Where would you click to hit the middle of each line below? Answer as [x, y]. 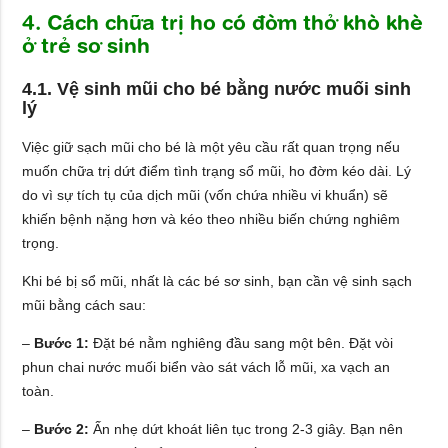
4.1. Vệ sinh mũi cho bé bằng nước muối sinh [217, 89]
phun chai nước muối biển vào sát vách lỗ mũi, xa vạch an [206, 366]
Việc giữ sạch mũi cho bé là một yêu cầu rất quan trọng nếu [211, 146]
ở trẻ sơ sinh [86, 48]
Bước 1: [62, 342]
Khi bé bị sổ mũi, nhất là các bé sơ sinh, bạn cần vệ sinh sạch [217, 280]
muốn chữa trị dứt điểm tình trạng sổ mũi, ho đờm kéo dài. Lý [217, 170]
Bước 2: [62, 428]
